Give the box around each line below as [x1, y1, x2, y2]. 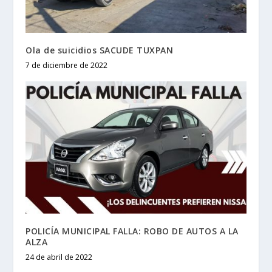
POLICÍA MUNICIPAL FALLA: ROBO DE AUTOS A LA [25, 225, 239, 237]
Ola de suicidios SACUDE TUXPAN [25, 44, 174, 56]
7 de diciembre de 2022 [25, 59, 108, 70]
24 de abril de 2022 [25, 251, 93, 262]
